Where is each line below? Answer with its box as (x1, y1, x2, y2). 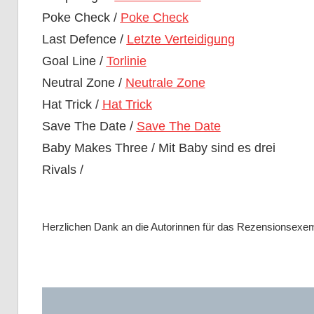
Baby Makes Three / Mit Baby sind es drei (41, 141, 275, 156)
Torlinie (106, 54, 146, 69)
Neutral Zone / (41, 76, 125, 90)
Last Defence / (41, 32, 127, 47)
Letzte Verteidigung (126, 32, 235, 47)
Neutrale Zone (125, 76, 205, 90)
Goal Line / (41, 54, 107, 69)
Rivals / (41, 163, 83, 177)
